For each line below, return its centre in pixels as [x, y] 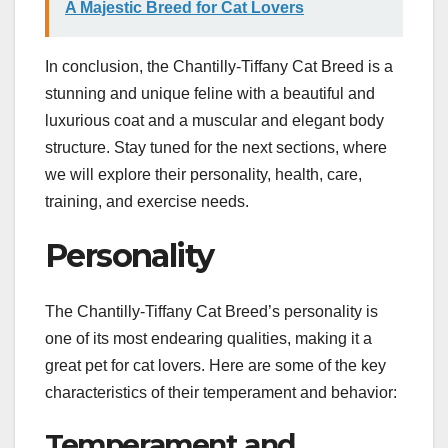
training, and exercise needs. [147, 201]
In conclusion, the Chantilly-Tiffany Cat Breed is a [219, 66]
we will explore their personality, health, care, [203, 174]
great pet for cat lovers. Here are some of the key [215, 366]
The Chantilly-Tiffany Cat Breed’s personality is [211, 312]
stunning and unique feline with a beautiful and [210, 93]
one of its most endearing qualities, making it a [208, 339]
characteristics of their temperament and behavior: [221, 393]
